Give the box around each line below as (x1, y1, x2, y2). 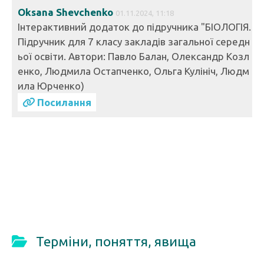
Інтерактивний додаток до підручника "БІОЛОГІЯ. (18, 21, 251, 32)
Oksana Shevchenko (18, 6, 113, 18)
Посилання (35, 97, 91, 108)
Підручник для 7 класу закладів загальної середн (18, 36, 250, 47)
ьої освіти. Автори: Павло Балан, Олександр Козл (18, 51, 249, 62)
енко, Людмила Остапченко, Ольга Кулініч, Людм (18, 65, 249, 77)
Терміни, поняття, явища (36, 234, 196, 249)
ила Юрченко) (18, 80, 84, 91)
